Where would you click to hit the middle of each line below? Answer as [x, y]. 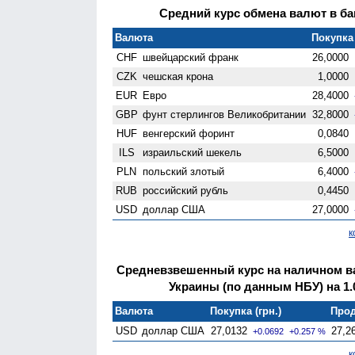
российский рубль [186, 190]
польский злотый [184, 171]
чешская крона [178, 76]
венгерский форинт [189, 133]
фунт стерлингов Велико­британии [225, 114]
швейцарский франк [191, 57]
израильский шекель [193, 152]
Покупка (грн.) [246, 311]
